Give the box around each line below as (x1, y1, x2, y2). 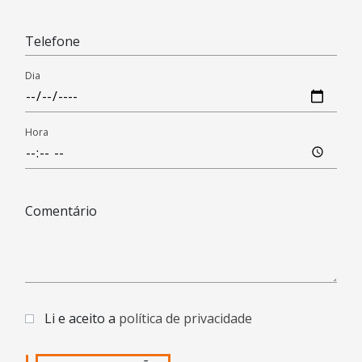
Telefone (25, 32, 80, 50)
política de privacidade (119, 309, 252, 327)
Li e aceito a (44, 309, 119, 327)
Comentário (25, 201, 97, 220)
